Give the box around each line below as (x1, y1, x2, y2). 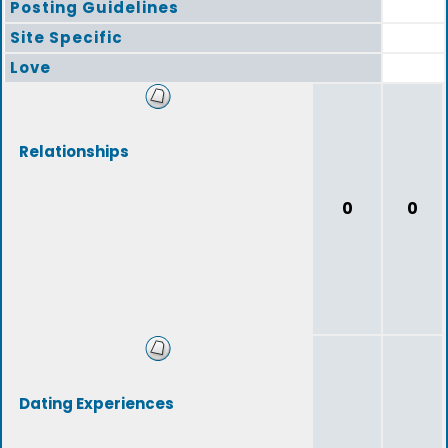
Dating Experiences (19, 393, 174, 414)
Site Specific (10, 27, 123, 48)
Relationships (19, 141, 129, 162)
